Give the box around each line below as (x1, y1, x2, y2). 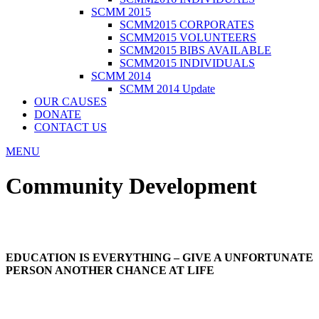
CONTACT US (34, 121, 107, 133)
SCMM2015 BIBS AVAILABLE (120, 44, 271, 56)
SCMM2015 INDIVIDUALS (120, 57, 255, 69)
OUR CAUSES (34, 95, 107, 108)
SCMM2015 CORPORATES (120, 19, 254, 31)
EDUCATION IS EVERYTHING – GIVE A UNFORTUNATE (6, 251, 313, 264)
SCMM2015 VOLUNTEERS (120, 31, 256, 43)
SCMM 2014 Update (120, 83, 215, 95)
